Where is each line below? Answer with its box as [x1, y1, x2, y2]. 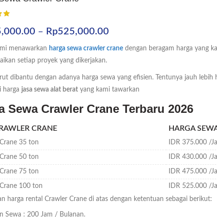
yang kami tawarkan [78, 86, 139, 93]
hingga [108, 64, 136, 74]
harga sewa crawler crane [49, 45, 123, 52]
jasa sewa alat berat [21, 86, 78, 93]
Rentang [108, 26, 143, 36]
